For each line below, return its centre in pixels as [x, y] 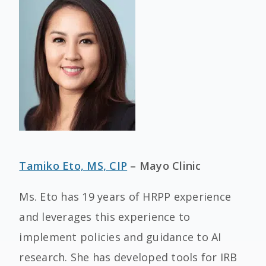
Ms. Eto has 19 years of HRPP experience [125, 197]
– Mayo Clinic [164, 166]
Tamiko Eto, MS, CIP [73, 166]
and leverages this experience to [105, 217]
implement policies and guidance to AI [120, 237]
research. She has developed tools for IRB [128, 257]
